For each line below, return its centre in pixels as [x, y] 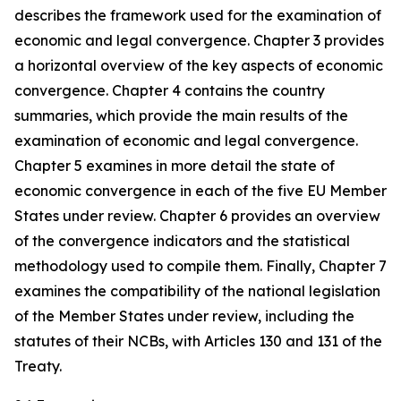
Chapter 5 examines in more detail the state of [175, 166]
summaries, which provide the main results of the [181, 115]
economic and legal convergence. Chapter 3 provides [199, 40]
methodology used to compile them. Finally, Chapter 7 [200, 266]
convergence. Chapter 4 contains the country [170, 90]
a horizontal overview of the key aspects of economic [199, 65]
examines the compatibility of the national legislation [197, 291]
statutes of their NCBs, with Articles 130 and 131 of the [198, 341]
